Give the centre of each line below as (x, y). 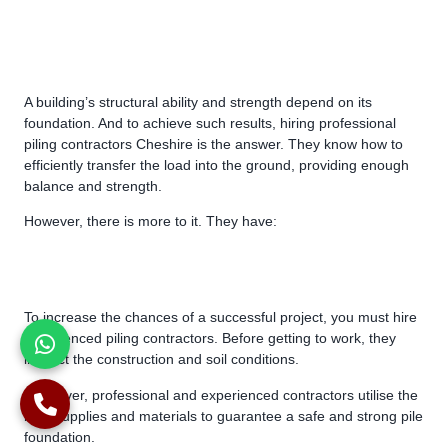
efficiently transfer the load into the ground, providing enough (216, 164)
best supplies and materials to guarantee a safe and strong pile (223, 415)
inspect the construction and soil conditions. (161, 359)
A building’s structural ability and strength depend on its (198, 101)
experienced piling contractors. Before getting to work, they (210, 338)
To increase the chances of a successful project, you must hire (220, 317)
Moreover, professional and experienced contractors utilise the (221, 394)
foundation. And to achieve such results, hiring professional (210, 122)
